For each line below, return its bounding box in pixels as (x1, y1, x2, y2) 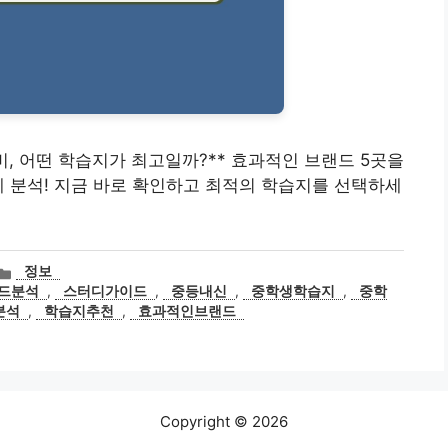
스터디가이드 (63, 283, 148, 300)
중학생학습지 (251, 283, 336, 300)
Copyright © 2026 (160, 412, 288, 432)
